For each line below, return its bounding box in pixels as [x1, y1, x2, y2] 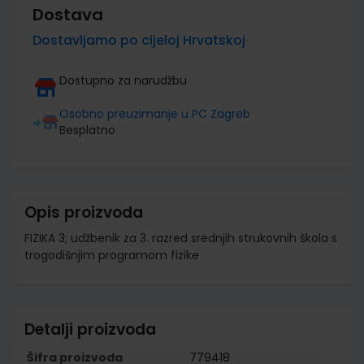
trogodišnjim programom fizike [24, 246, 199, 263]
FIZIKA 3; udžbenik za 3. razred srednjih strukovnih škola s [24, 229, 337, 246]
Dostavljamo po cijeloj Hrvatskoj [32, 30, 245, 50]
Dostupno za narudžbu [59, 71, 187, 89]
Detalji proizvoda [24, 318, 156, 340]
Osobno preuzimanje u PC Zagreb [59, 105, 250, 122]
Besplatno [59, 121, 115, 138]
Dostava [32, 2, 103, 26]
